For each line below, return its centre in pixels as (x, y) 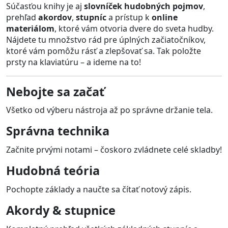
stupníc (91, 17)
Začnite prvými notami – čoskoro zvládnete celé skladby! (114, 150)
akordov (55, 17)
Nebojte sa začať (55, 91)
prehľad (22, 17)
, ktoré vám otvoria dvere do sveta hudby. (134, 28)
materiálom (30, 28)
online (165, 17)
